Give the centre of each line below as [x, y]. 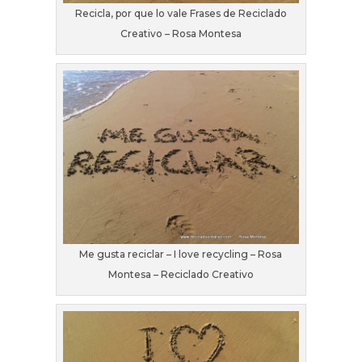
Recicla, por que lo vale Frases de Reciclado [181, 13]
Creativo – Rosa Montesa [181, 33]
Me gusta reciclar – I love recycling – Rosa [181, 254]
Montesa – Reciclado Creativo [181, 274]
